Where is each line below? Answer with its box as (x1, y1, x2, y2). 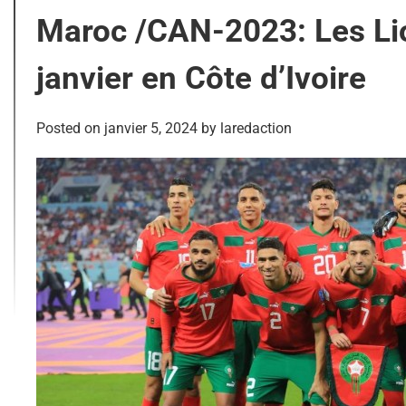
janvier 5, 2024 (104, 119, 198, 137)
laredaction (220, 119, 292, 137)
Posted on (36, 119, 104, 137)
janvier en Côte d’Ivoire (36, 59, 366, 97)
